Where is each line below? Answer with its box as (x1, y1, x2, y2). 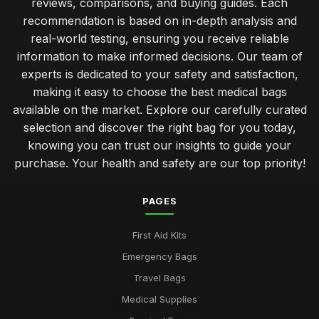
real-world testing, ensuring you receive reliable (30, 31, 289, 46)
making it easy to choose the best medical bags (32, 85, 287, 99)
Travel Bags (133, 272, 186, 283)
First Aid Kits (132, 229, 187, 241)
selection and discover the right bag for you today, (23, 120, 296, 135)
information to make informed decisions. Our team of (16, 49, 303, 63)
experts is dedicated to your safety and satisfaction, (21, 67, 298, 81)
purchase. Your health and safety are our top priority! (14, 156, 305, 170)
